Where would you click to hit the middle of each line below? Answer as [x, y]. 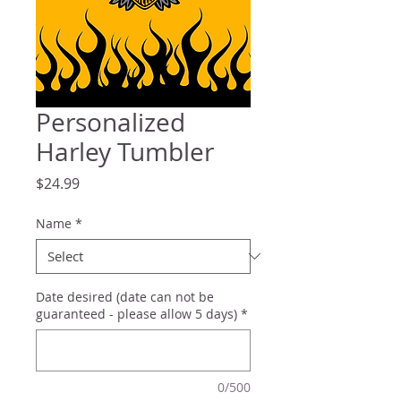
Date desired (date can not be [125, 296]
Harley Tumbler [125, 151]
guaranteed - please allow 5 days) [137, 313]
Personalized [111, 122]
